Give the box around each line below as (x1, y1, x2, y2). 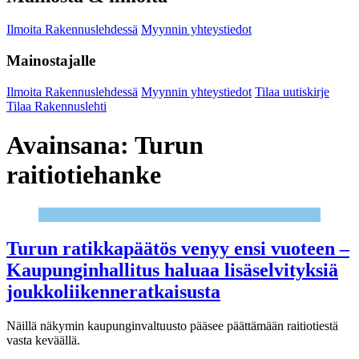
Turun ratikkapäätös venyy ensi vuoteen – (6, 237, 349, 259)
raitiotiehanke (6, 160, 161, 190)
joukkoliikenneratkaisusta (6, 280, 220, 302)
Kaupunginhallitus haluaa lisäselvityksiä (6, 259, 338, 280)
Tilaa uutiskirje (255, 84, 329, 99)
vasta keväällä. (6, 333, 80, 347)
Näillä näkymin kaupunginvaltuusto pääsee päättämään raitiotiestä (6, 318, 338, 333)
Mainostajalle (6, 52, 95, 70)
